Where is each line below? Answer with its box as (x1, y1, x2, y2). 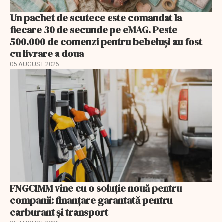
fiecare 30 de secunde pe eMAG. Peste (10, 22, 177, 37)
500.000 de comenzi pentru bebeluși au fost (10, 34, 202, 49)
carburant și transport (10, 205, 108, 220)
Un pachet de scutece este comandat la (10, 10, 182, 25)
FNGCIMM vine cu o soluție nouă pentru (10, 181, 182, 196)
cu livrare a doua (10, 46, 84, 60)
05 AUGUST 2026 (10, 60, 59, 68)
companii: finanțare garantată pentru (10, 193, 172, 208)
